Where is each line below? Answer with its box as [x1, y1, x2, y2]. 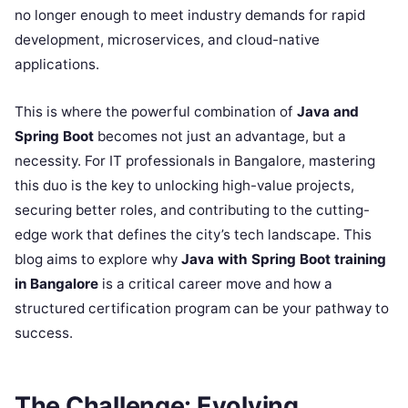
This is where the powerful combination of [15, 103, 297, 120]
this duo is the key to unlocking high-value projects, [15, 177, 354, 194]
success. [15, 324, 73, 342]
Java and [297, 103, 359, 120]
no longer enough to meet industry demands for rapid [15, 6, 365, 24]
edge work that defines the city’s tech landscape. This [15, 226, 372, 243]
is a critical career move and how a [98, 275, 332, 292]
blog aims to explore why [15, 250, 181, 268]
